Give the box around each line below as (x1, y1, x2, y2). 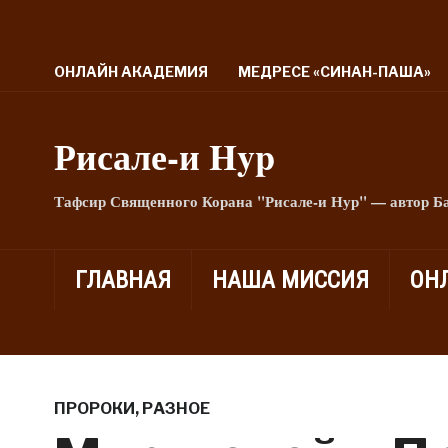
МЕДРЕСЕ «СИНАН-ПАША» (237, 63, 431, 80)
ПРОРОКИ (53, 399, 135, 418)
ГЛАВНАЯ (74, 266, 171, 294)
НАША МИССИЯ (211, 266, 369, 294)
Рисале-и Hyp (53, 130, 275, 182)
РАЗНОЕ (141, 399, 210, 418)
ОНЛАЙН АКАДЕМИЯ (53, 63, 208, 80)
